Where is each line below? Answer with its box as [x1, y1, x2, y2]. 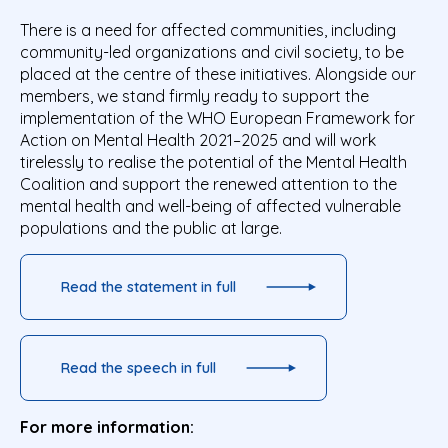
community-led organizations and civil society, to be [20, 41, 404, 62]
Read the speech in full [61, 358, 216, 377]
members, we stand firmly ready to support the [20, 85, 369, 106]
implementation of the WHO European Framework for [20, 107, 415, 128]
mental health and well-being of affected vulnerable [20, 195, 401, 216]
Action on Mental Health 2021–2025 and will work [20, 129, 376, 150]
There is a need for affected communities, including [20, 19, 396, 40]
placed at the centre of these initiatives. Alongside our [20, 63, 416, 84]
